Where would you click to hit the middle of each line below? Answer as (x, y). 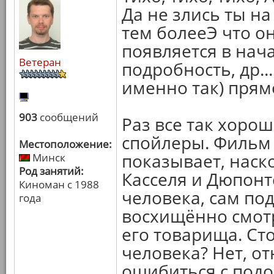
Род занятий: (51, 171)
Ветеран (40, 62)
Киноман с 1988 (59, 184)
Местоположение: (65, 144)
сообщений (68, 117)
